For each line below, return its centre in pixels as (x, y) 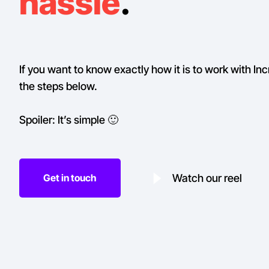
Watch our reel (207, 178)
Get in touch (70, 178)
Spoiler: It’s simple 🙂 (69, 120)
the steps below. (58, 86)
